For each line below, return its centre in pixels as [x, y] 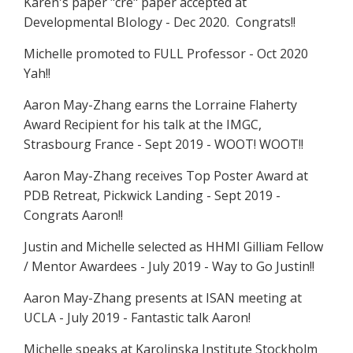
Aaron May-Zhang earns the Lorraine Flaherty [160, 104]
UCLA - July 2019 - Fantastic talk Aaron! [137, 317]
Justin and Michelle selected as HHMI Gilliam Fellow [173, 246]
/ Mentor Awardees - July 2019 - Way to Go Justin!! [169, 266]
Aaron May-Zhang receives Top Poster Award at [166, 175]
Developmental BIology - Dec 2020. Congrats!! [160, 22]
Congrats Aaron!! [73, 215]
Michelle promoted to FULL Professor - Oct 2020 [166, 53]
